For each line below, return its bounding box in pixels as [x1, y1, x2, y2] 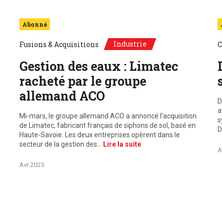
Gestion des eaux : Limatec [19, 58, 178, 74]
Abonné [22, 20, 47, 28]
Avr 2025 [19, 161, 44, 168]
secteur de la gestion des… [19, 140, 103, 148]
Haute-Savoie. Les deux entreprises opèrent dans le [19, 131, 180, 139]
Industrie [113, 39, 147, 49]
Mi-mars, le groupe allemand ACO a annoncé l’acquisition [19, 112, 197, 120]
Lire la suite [103, 140, 141, 148]
